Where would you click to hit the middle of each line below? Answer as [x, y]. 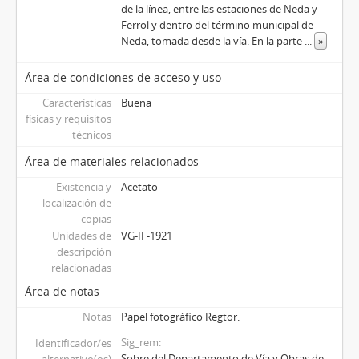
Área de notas [62, 291]
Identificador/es [73, 343]
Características [77, 102]
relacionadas [81, 267]
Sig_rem [139, 342]
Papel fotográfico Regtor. [180, 316]
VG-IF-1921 [146, 235]
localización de [77, 202]
